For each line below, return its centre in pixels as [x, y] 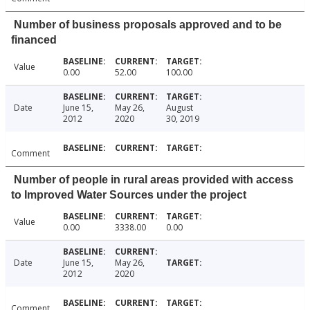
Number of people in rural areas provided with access [154, 180]
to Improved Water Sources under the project [129, 195]
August [180, 108]
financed [34, 40]
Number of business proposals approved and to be [148, 25]
